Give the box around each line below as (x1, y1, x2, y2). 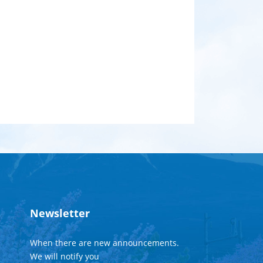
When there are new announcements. (29, 237, 179, 248)
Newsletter (29, 206, 90, 220)
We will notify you (29, 251, 99, 262)
